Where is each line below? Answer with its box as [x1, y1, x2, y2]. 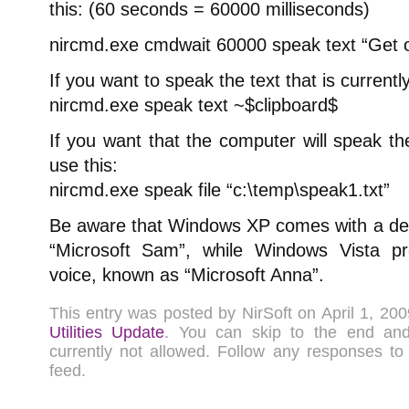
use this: [48, 155, 118, 175]
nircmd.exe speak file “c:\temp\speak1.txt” [48, 180, 390, 200]
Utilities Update [48, 322, 165, 341]
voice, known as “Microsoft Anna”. [48, 265, 324, 285]
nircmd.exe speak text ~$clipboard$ [48, 95, 338, 115]
